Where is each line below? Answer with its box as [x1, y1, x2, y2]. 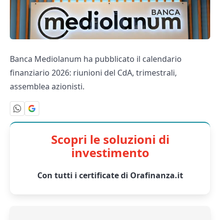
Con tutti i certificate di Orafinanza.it [37, 169, 183, 181]
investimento [71, 144, 149, 161]
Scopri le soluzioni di [51, 131, 169, 147]
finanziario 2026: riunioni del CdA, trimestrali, [10, 67, 177, 79]
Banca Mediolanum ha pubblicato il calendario [10, 54, 182, 65]
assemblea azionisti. [10, 81, 84, 92]
